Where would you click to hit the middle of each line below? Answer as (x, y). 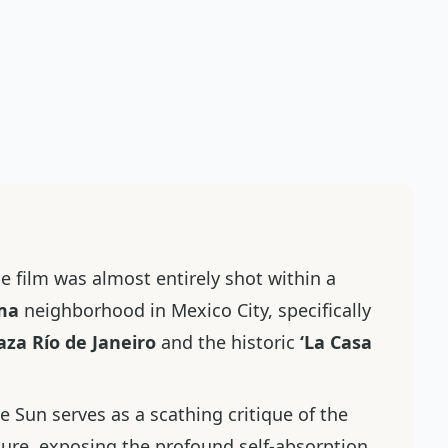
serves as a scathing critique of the (197, 414)
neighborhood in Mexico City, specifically (195, 310)
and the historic (228, 342)
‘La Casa (336, 342)
